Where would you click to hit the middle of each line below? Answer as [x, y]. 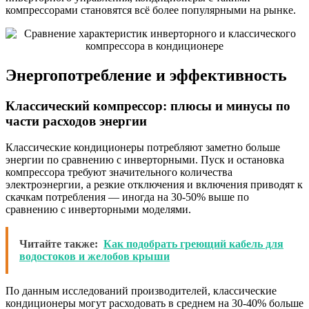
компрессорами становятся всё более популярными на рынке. [151, 10]
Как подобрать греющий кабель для [193, 244]
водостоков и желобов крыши [94, 257]
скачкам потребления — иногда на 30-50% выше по [127, 197]
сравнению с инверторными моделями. [98, 210]
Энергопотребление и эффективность [146, 75]
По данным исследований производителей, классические [141, 291]
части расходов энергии [76, 121]
